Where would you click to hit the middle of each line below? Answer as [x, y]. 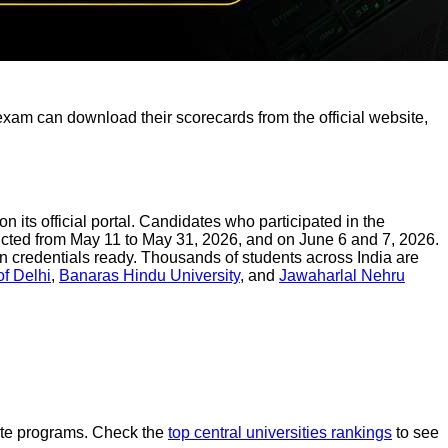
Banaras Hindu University [149, 275]
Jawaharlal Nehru [342, 275]
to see [415, 433]
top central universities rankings [280, 433]
